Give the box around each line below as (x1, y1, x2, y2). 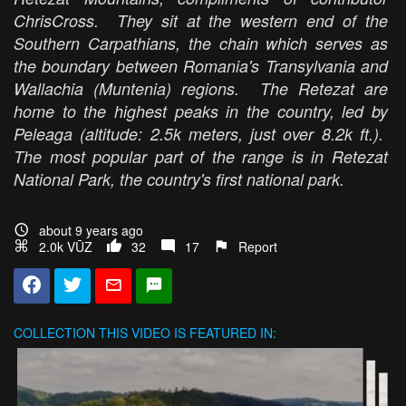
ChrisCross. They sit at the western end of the (14, 9, 388, 33)
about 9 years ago (39, 221, 143, 240)
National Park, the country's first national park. (14, 168, 353, 191)
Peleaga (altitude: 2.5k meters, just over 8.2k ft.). (14, 122, 388, 146)
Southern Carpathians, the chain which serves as (14, 32, 388, 55)
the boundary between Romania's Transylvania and (14, 54, 388, 78)
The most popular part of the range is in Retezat (14, 145, 388, 169)
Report (238, 237, 277, 256)
